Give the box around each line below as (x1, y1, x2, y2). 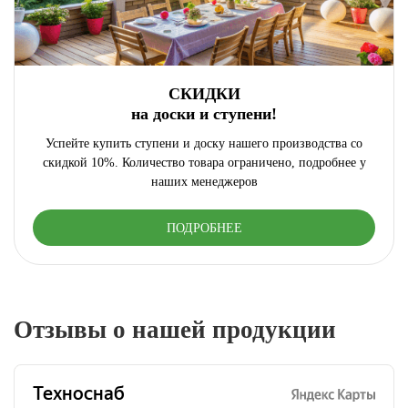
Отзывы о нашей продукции (14, 316, 336, 344)
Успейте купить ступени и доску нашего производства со (46, 137, 362, 151)
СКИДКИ (168, 85, 240, 104)
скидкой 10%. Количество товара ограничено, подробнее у (42, 156, 366, 170)
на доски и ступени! (131, 105, 277, 124)
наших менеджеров (150, 175, 258, 189)
